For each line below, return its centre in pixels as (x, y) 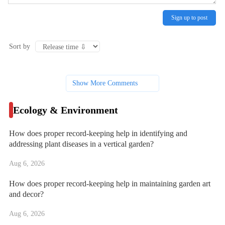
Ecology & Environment (65, 110)
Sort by (19, 46)
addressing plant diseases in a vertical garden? (81, 144)
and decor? (26, 194)
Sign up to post (190, 18)
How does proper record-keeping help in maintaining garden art (109, 184)
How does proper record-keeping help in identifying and (98, 134)
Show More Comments (105, 83)
